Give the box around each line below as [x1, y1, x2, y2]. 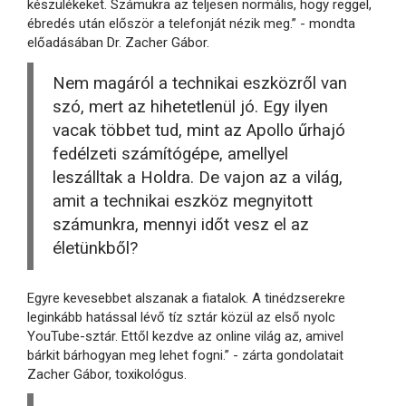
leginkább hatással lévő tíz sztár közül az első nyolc [27, 308, 335, 325]
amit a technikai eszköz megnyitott [53, 191, 313, 212]
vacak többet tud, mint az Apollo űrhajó [53, 121, 345, 141]
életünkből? [53, 238, 138, 259]
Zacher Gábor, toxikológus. [27, 365, 187, 382]
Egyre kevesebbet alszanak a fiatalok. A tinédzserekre [27, 289, 345, 306]
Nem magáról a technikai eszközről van [53, 73, 347, 94]
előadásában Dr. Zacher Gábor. [27, 34, 209, 52]
